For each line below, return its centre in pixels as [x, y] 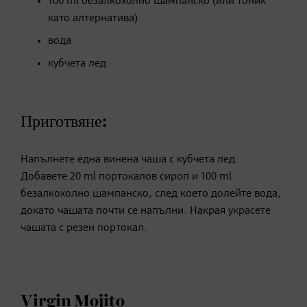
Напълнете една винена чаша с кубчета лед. [130, 159]
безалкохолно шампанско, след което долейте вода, [151, 194]
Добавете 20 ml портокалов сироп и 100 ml [126, 176]
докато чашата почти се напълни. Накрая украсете [146, 211]
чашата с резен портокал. [84, 228]
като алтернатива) [93, 18]
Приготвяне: [64, 122]
